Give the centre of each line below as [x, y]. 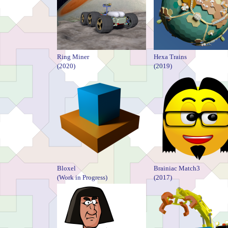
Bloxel [66, 168]
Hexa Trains [170, 56]
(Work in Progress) [82, 177]
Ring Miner [73, 56]
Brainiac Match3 [177, 168]
